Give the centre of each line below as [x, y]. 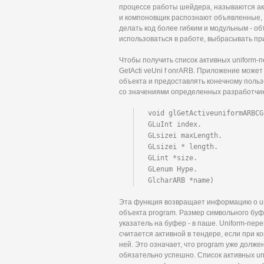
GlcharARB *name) [181, 180]
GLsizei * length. [183, 147]
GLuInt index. [175, 124]
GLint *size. [173, 158]
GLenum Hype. [173, 169]
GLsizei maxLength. [185, 136]
